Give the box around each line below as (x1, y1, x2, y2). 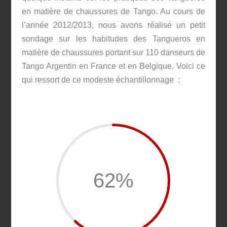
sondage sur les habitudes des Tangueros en (21, 34, 206, 43)
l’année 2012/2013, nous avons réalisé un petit (21, 20, 206, 29)
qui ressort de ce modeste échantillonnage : (21, 75, 180, 84)
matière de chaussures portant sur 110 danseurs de (21, 48, 206, 57)
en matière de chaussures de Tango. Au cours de (21, 7, 206, 16)
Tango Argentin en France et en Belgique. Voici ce (21, 61, 206, 70)
